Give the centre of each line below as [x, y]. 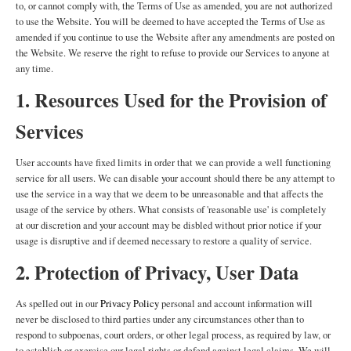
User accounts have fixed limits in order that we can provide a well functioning [173, 163]
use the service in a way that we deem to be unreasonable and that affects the [170, 194]
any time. [34, 69]
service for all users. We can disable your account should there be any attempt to [175, 178]
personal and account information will [236, 304]
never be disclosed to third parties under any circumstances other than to [160, 319]
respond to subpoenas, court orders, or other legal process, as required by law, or [173, 335]
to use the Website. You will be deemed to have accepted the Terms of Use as [170, 22]
